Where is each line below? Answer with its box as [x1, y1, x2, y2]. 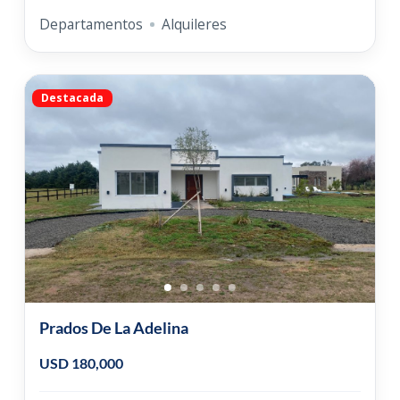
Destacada [40, 90, 104, 106]
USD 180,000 [38, 354, 123, 372]
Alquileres [161, 13, 227, 34]
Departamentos [38, 13, 143, 34]
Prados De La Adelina [38, 318, 188, 338]
